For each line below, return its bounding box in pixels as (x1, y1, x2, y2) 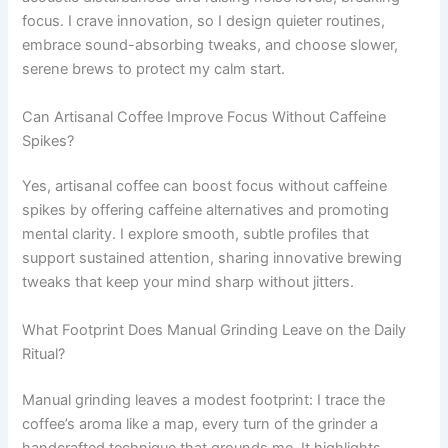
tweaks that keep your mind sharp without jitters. (22, 273, 355, 292)
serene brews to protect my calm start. (22, 60, 286, 79)
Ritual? (22, 344, 66, 363)
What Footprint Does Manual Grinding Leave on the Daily (22, 320, 407, 339)
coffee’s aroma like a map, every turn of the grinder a (22, 414, 379, 433)
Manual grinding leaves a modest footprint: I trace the (22, 390, 386, 409)
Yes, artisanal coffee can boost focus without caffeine (22, 177, 388, 196)
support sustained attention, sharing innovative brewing (22, 249, 403, 268)
